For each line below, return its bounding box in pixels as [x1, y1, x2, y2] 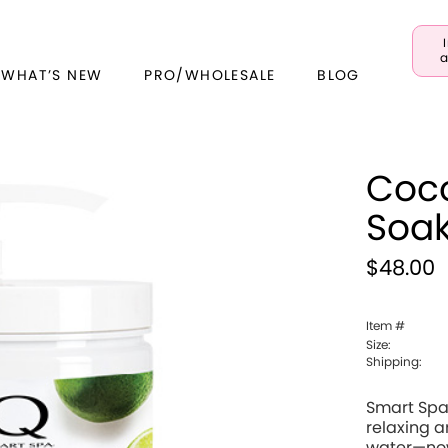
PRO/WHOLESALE [144, 69, 276, 83]
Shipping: [366, 355, 423, 368]
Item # [366, 319, 406, 332]
